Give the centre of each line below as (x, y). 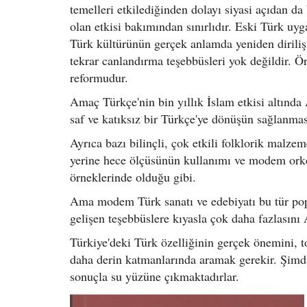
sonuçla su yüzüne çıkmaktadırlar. (155, 276)
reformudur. (99, 77)
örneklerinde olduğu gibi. (133, 176)
